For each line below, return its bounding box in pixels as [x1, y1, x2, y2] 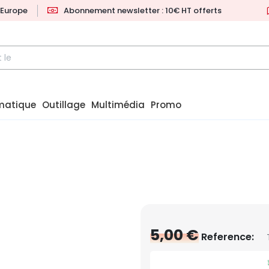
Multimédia [91, 98, 145, 112]
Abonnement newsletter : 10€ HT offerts [64, 5, 222, 16]
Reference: [201, 230, 254, 244]
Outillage [42, 98, 85, 112]
